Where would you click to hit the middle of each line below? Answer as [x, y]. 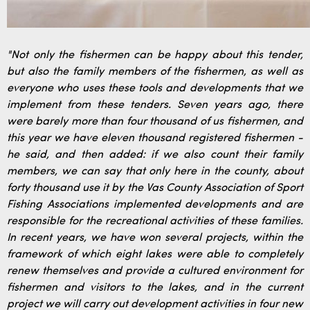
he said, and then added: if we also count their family [155, 155]
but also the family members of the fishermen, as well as [155, 72]
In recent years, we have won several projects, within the [155, 238]
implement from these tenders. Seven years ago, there [155, 105]
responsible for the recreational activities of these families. [155, 221]
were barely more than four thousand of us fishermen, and [155, 122]
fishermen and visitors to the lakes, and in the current [155, 288]
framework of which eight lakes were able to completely [155, 255]
